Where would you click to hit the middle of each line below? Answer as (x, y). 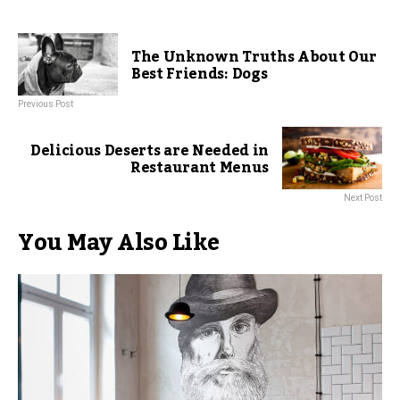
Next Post (363, 198)
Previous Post (46, 104)
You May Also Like (119, 243)
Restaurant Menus (200, 168)
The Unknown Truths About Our (254, 58)
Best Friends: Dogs (200, 75)
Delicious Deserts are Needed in (149, 151)
